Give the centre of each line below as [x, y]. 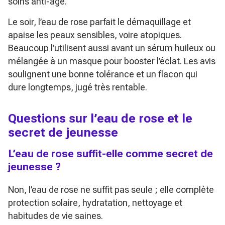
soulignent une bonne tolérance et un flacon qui [103, 74]
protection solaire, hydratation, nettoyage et [95, 202]
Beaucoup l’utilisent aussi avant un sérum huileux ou [112, 48]
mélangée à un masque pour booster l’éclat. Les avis [112, 61]
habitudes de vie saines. [55, 215]
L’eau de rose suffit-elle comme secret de [110, 153]
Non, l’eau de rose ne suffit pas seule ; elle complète [111, 189]
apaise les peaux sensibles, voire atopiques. [95, 35]
